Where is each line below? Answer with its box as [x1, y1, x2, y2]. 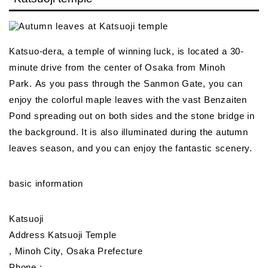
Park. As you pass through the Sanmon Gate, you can [9, 78, 243, 89]
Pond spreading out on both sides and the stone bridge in [9, 110, 255, 121]
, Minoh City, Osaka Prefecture [9, 245, 143, 256]
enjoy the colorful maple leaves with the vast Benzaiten [9, 94, 247, 105]
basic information [9, 178, 83, 188]
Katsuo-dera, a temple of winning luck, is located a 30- [9, 45, 244, 56]
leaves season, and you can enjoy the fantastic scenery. [9, 142, 252, 153]
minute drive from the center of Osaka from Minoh [9, 62, 226, 72]
